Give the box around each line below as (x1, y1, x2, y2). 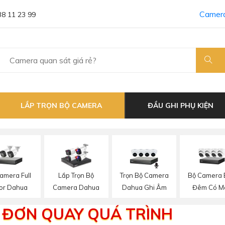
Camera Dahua (53, 183, 100, 192)
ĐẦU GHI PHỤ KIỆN (148, 101, 213, 110)
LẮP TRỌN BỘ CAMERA (21, 101, 102, 110)
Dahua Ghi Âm (122, 183, 167, 191)
